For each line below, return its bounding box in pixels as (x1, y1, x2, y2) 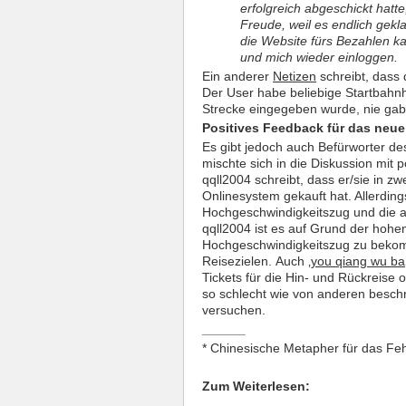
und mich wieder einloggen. (240, 50, 398, 65)
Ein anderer (202, 69, 273, 84)
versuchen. (202, 303, 266, 318)
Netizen (273, 69, 316, 84)
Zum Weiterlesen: (202, 379, 310, 394)
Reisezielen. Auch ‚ (202, 254, 311, 269)
